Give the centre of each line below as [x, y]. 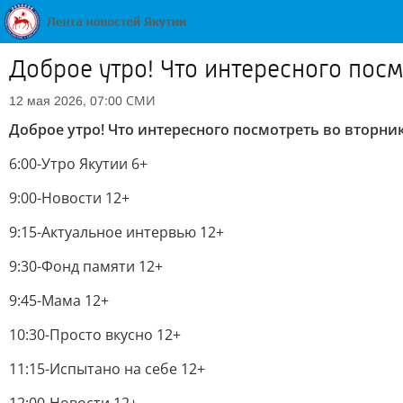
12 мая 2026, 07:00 [66, 101]
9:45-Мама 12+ [59, 300]
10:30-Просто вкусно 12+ [95, 335]
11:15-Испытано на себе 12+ [107, 369]
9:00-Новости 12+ [69, 198]
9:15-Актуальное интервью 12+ [116, 232]
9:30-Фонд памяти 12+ [86, 266]
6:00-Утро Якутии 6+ [78, 164]
